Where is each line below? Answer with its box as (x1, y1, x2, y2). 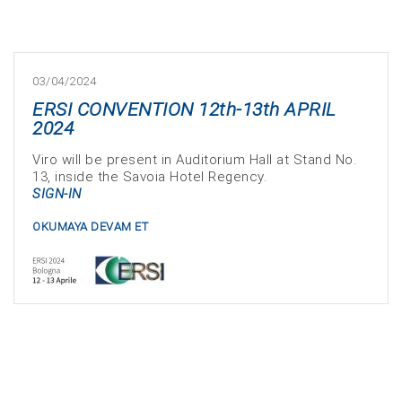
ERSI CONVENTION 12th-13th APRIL (32, 99, 336, 120)
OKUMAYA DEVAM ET (32, 220, 148, 233)
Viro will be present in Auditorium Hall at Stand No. (32, 152, 356, 168)
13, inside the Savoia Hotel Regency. (32, 169, 267, 185)
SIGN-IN (32, 186, 82, 202)
